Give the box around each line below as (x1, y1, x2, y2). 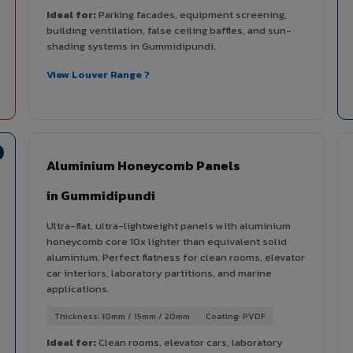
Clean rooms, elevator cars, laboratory (96, 335, 283, 351)
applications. (46, 281, 110, 297)
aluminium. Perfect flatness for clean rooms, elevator (46, 250, 305, 266)
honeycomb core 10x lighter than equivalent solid (46, 234, 287, 250)
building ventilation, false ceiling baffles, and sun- (46, 23, 292, 39)
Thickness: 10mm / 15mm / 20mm (54, 310, 190, 323)
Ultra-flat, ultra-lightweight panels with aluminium (46, 218, 291, 234)
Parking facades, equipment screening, (96, 7, 287, 23)
